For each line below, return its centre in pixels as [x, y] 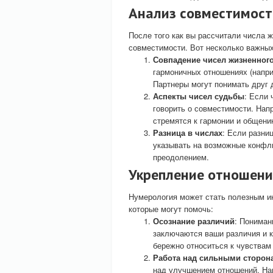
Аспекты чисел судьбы [199, 96]
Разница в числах [188, 133]
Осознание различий [194, 221]
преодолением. [181, 157]
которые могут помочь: [171, 209]
